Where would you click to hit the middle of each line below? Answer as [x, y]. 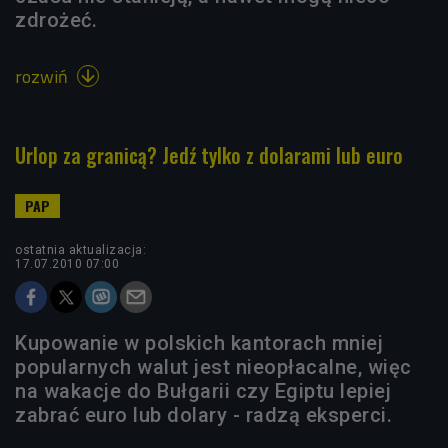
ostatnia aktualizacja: [80, 250]
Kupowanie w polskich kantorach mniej [199, 343]
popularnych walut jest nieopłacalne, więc [213, 367]
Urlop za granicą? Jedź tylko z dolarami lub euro [209, 155]
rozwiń [43, 76]
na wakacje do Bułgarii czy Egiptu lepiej [203, 391]
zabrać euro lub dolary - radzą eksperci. [203, 415]
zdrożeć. [56, 20]
